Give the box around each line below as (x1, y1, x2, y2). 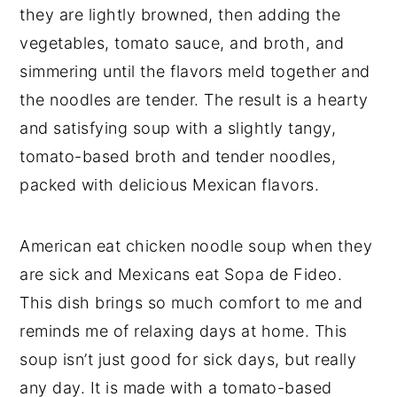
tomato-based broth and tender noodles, (19, 146, 337, 166)
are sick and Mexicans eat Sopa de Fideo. (19, 264, 343, 284)
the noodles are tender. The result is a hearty (19, 90, 369, 109)
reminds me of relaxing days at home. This (19, 321, 347, 340)
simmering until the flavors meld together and (19, 61, 370, 81)
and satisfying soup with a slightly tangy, (19, 118, 337, 137)
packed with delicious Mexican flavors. (19, 175, 320, 194)
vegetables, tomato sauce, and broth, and (19, 33, 345, 52)
